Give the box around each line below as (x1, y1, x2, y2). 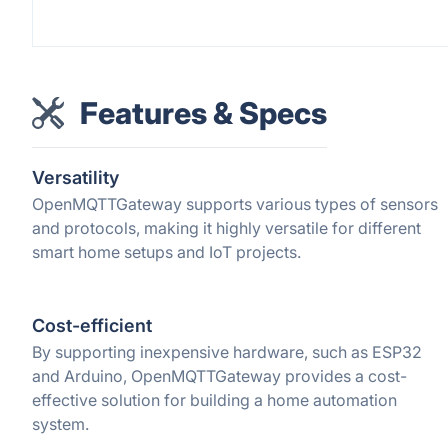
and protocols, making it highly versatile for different (32, 218, 421, 238)
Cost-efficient (32, 315, 152, 336)
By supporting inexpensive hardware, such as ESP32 (32, 342, 422, 362)
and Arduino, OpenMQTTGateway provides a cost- (32, 366, 407, 386)
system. (32, 414, 89, 434)
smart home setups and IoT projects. (32, 242, 301, 262)
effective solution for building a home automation (32, 390, 397, 410)
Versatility (32, 167, 119, 188)
